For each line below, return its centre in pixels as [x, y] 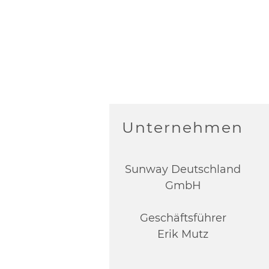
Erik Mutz [183, 234]
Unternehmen [182, 127]
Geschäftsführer [183, 218]
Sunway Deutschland [183, 169]
